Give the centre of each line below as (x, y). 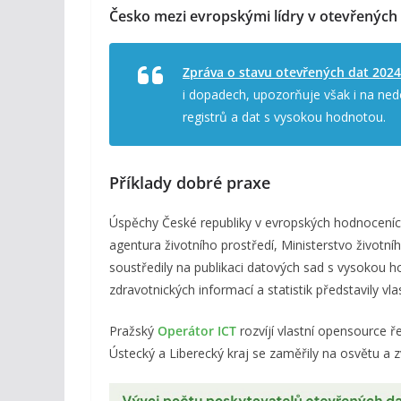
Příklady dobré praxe (190, 182)
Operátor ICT (197, 330)
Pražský (133, 330)
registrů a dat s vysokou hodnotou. (284, 116)
